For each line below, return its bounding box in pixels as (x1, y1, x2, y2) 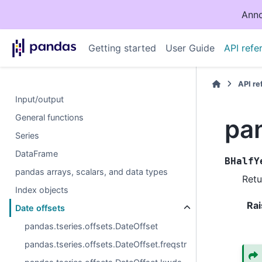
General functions (15, 112, 84, 122)
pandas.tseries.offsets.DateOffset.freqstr (25, 239, 187, 249)
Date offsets (15, 203, 65, 213)
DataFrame (15, 149, 58, 158)
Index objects (15, 185, 69, 195)
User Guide (165, 42, 215, 54)
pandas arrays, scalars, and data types (15, 167, 168, 177)
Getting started (88, 42, 156, 54)
